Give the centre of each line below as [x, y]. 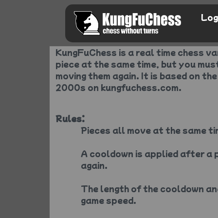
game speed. [109, 200]
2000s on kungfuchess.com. [118, 87]
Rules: [70, 118]
